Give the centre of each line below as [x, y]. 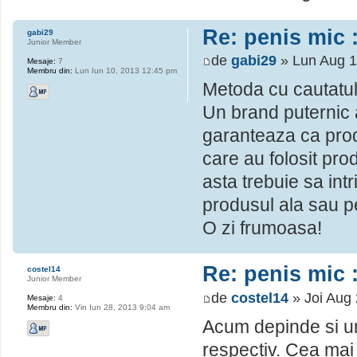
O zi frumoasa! [262, 228]
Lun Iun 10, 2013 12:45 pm [125, 70]
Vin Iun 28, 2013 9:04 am [121, 308]
